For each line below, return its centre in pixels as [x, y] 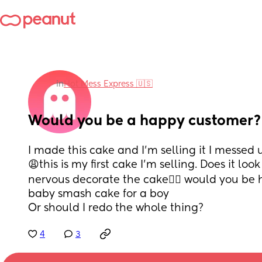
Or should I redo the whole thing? [116, 208]
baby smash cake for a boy [100, 194]
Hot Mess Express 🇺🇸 [108, 84]
